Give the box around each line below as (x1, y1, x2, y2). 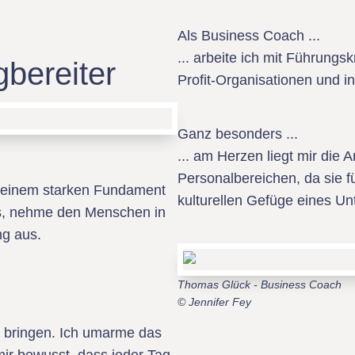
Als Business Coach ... (177, 28, 320, 44)
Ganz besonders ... (177, 126, 298, 142)
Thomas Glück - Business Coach (177, 278, 342, 291)
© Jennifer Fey (177, 296, 251, 308)
